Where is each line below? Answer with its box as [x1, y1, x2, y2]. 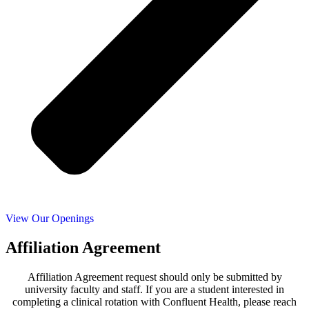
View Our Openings [6, 212, 94, 224]
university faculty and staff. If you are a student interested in [25, 283, 284, 295]
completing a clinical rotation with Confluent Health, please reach [12, 295, 297, 308]
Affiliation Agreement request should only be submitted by [27, 270, 282, 283]
